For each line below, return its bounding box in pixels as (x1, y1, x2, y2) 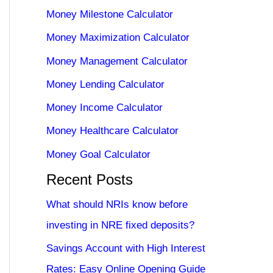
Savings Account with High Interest (46, 242, 205, 254)
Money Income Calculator (46, 102, 163, 114)
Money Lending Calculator (46, 78, 165, 90)
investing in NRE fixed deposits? (46, 219, 194, 231)
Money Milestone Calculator (46, 9, 173, 21)
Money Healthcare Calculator (46, 125, 179, 137)
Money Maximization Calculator (46, 32, 190, 44)
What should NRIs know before (46, 198, 188, 210)
